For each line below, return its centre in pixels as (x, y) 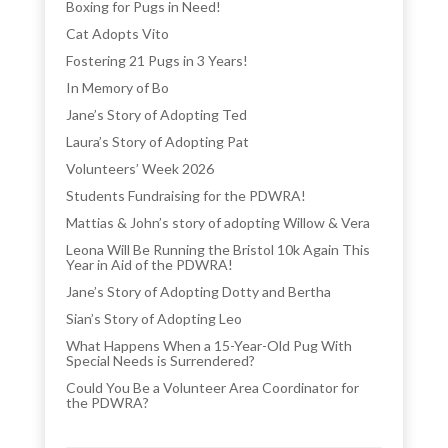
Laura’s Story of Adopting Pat (158, 141)
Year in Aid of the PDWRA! (150, 264)
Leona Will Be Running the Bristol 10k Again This (218, 249)
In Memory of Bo (118, 87)
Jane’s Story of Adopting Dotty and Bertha (199, 291)
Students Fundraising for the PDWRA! (186, 195)
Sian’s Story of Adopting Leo (154, 318)
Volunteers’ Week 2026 (140, 168)
